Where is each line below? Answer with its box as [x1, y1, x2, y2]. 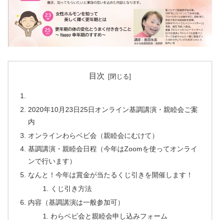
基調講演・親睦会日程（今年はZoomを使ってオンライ [28, 145, 198, 153]
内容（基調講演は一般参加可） [28, 198, 125, 207]
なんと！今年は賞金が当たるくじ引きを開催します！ [28, 171, 193, 179]
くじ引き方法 [51, 185, 92, 193]
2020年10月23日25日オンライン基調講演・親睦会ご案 [28, 105, 198, 113]
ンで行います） [28, 157, 77, 165]
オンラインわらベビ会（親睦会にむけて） [28, 131, 159, 139]
